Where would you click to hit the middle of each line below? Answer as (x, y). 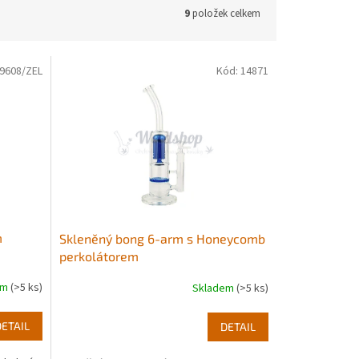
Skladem (214, 289)
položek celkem (225, 13)
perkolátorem (99, 256)
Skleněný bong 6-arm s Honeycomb (162, 238)
